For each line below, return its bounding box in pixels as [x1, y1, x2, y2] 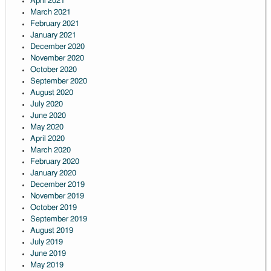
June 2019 [30, 250, 66, 258]
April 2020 [30, 135, 65, 143]
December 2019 [30, 181, 85, 189]
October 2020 [30, 66, 77, 74]
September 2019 [30, 215, 87, 224]
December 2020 [30, 43, 85, 51]
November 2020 [30, 54, 84, 63]
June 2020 [30, 112, 66, 120]
